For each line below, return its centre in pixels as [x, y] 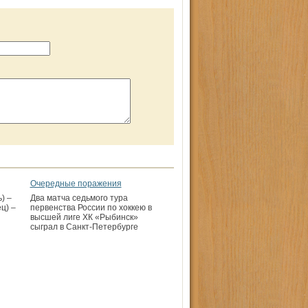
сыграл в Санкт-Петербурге [84, 227]
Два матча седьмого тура [79, 198]
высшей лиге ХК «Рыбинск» [84, 217]
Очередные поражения [76, 184]
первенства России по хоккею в [91, 208]
